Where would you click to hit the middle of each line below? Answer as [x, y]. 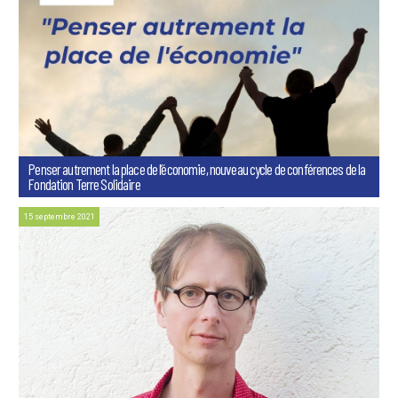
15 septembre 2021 [59, 217]
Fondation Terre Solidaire [84, 184]
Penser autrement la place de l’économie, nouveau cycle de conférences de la [197, 169]
